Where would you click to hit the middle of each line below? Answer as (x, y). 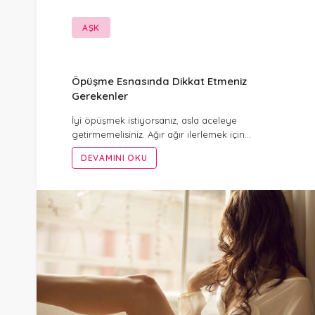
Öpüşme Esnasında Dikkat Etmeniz (159, 82)
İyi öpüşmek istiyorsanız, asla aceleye (154, 120)
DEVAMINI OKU (114, 157)
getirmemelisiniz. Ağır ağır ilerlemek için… (161, 134)
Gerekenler (100, 96)
